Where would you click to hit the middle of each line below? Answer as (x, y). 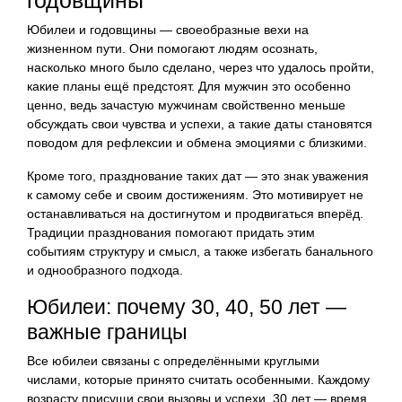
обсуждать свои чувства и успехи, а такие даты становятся (200, 123)
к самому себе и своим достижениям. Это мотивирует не (195, 194)
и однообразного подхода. (105, 270)
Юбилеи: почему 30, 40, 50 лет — (187, 306)
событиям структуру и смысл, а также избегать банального (200, 251)
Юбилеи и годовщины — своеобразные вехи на (168, 29)
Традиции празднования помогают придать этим (171, 232)
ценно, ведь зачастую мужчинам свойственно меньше (186, 105)
